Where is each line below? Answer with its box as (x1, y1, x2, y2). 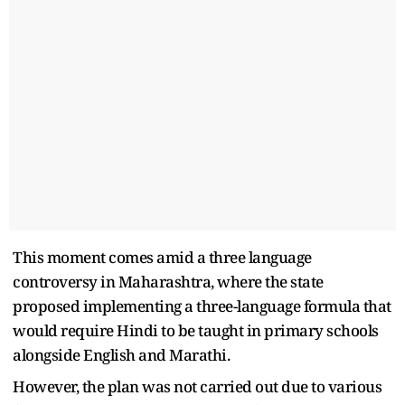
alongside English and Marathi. (13, 344, 230, 365)
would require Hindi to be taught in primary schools (13, 319, 379, 341)
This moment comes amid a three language (13, 246, 312, 268)
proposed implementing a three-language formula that (13, 295, 391, 316)
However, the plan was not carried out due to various (13, 375, 381, 397)
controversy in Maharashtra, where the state (13, 270, 324, 292)
